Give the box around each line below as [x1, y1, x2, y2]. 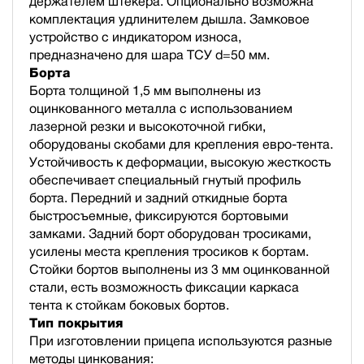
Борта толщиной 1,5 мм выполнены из [29, 84, 261, 97]
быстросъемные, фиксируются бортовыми [29, 209, 288, 223]
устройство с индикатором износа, [29, 30, 241, 44]
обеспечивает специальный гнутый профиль [29, 173, 301, 187]
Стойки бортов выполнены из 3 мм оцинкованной [29, 262, 330, 276]
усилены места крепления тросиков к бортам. [29, 245, 309, 258]
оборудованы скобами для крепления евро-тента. [29, 137, 333, 151]
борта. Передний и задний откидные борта [29, 191, 288, 205]
